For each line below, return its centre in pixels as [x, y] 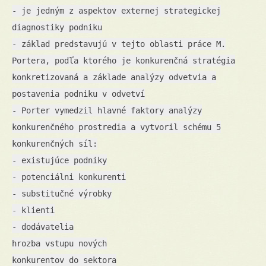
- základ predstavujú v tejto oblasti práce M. [119, 44]
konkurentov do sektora [64, 260]
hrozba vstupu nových [59, 243]
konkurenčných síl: [55, 143]
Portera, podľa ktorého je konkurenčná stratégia [123, 60]
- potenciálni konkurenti [69, 177]
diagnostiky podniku [57, 27]
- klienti [33, 210]
